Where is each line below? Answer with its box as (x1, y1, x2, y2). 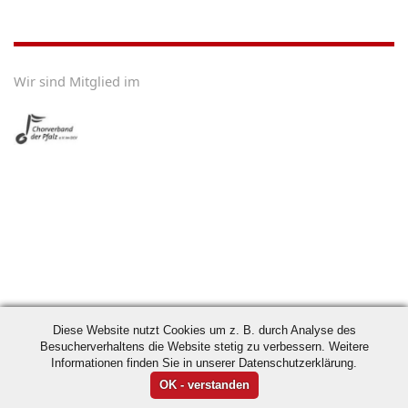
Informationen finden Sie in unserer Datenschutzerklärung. (51, 356, 357, 370)
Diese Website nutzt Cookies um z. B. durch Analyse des (52, 323, 356, 337)
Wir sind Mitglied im (14, 71, 140, 90)
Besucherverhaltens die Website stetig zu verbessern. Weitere (39, 340, 369, 353)
